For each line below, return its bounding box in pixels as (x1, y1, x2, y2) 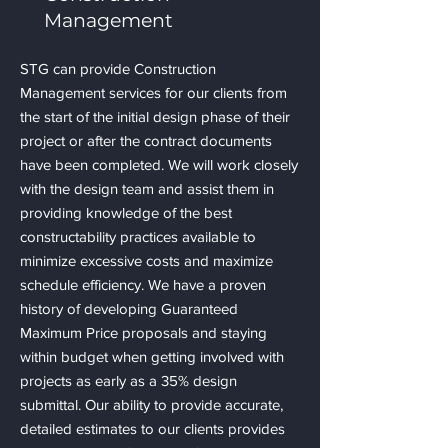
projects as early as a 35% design (20, 372, 237, 389)
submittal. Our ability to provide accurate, (20, 396, 283, 413)
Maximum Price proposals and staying (20, 324, 267, 341)
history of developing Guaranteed (20, 300, 238, 317)
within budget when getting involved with (20, 348, 284, 365)
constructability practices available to (20, 228, 256, 245)
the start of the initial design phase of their (20, 108, 290, 125)
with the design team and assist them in (20, 180, 274, 197)
